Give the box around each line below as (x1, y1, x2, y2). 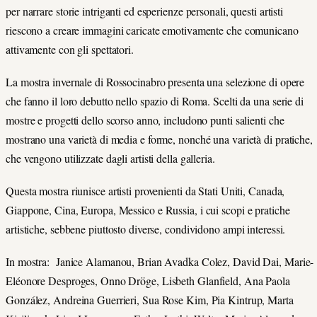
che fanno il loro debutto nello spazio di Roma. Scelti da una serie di (6, 93, 304, 109)
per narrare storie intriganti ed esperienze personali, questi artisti (6, 3, 284, 18)
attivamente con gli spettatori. (6, 41, 134, 57)
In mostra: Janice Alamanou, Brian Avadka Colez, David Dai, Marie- (6, 254, 314, 270)
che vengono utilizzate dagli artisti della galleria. (6, 151, 215, 166)
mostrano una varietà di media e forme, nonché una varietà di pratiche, (6, 132, 313, 147)
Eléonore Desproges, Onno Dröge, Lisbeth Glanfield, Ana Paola (6, 273, 290, 289)
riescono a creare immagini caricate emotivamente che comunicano (6, 22, 299, 38)
